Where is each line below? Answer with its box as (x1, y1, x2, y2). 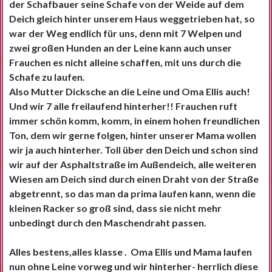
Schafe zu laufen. (9, 71, 85, 83)
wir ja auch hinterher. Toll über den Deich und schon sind (9, 144, 258, 156)
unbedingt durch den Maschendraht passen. (9, 217, 206, 229)
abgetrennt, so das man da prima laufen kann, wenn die (9, 188, 256, 200)
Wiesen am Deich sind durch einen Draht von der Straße (9, 173, 259, 185)
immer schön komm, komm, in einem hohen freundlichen (9, 115, 260, 127)
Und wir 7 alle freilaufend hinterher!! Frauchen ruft (9, 100, 237, 112)
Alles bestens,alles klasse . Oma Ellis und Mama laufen (9, 246, 252, 258)
